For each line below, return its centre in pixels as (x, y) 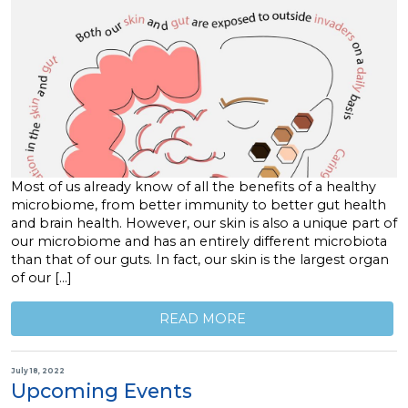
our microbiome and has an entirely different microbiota (199, 242)
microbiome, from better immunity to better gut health (199, 205)
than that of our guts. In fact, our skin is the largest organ (200, 260)
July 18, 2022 (38, 370)
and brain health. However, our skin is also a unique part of (204, 224)
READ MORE (202, 318)
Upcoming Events (102, 391)
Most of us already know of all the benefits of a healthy (194, 187)
